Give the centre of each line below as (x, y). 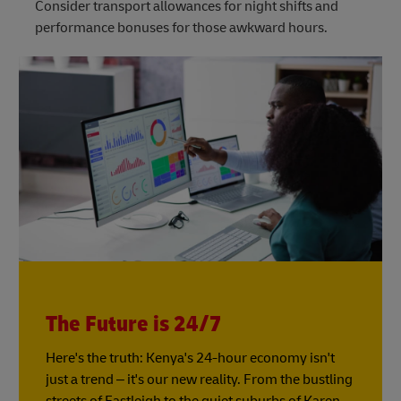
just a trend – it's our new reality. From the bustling (199, 379)
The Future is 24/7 (134, 324)
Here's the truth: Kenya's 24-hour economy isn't (190, 358)
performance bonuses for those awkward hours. (181, 28)
